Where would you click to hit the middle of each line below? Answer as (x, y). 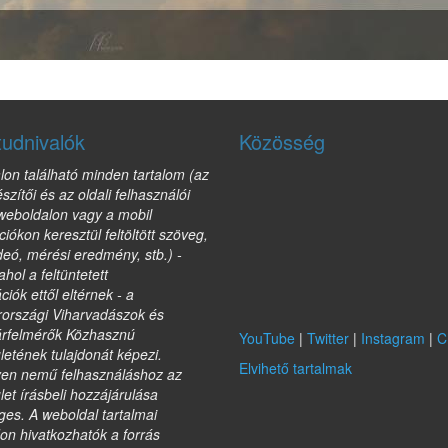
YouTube (267, 338)
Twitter (328, 338)
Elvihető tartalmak (295, 368)
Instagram (393, 338)
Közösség (282, 141)
